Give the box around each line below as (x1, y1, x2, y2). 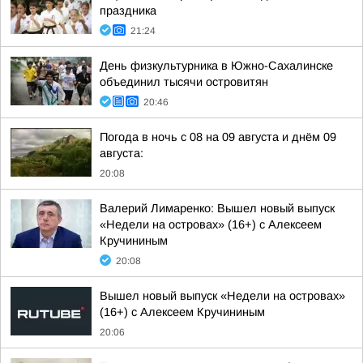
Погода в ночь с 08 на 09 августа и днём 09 (100, 130, 336, 143)
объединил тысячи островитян (100, 75, 268, 88)
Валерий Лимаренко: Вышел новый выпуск (100, 202, 335, 215)
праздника (100, 4, 156, 17)
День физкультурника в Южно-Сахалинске (100, 59, 333, 72)
